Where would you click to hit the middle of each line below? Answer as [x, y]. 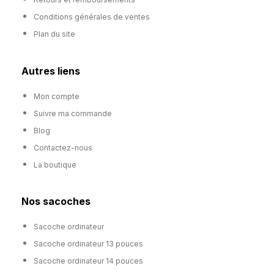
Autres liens [51, 71]
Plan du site [54, 34]
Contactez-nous [63, 147]
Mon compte [57, 96]
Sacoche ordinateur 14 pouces [88, 261]
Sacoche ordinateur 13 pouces [88, 243]
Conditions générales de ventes [92, 17]
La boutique [55, 165]
